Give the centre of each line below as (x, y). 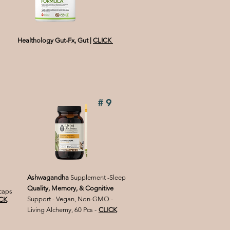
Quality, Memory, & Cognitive (70, 188)
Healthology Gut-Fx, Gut (53, 41)
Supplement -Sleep (98, 178)
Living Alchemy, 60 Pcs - (62, 210)
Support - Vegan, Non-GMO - (70, 199)
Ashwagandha (49, 178)
